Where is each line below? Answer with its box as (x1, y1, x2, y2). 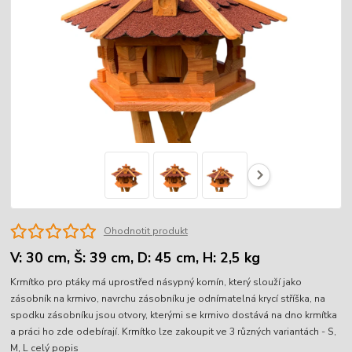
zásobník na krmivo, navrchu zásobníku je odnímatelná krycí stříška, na (10, 291, 326, 305)
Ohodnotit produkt (103, 224, 188, 237)
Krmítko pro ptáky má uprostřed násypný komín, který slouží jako (10, 275, 302, 288)
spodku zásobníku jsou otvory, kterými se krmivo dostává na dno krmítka (10, 308, 338, 321)
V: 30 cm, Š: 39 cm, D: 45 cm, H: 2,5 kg (10, 248, 261, 268)
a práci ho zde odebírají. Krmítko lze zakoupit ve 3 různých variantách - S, (10, 324, 337, 338)
